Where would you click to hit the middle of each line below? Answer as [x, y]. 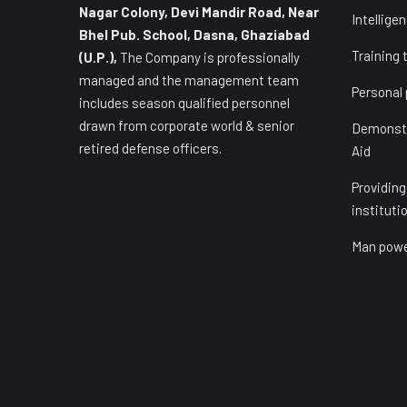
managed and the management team [189, 80]
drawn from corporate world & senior [187, 125]
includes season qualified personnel [184, 103]
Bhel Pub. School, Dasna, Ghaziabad [194, 35]
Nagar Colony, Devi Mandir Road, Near [199, 12]
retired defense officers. [150, 148]
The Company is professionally [208, 57]
